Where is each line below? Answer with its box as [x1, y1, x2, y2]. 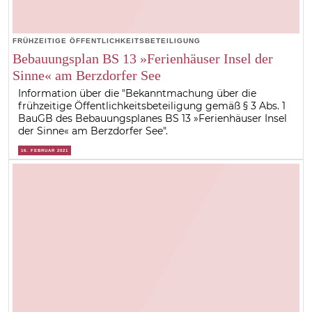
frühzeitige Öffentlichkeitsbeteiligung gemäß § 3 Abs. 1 [18, 99, 286, 112]
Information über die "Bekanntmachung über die [18, 86, 257, 100]
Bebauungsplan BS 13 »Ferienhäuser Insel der [12, 50, 273, 66]
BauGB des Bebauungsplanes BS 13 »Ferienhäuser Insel [18, 111, 288, 125]
